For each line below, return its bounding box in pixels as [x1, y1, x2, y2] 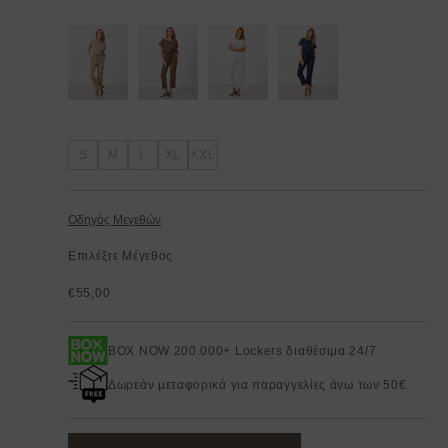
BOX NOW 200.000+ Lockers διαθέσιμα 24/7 [108, 343, 377, 358]
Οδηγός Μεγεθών [68, 213, 161, 227]
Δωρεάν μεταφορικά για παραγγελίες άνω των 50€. [108, 377, 411, 392]
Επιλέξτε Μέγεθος [68, 249, 174, 263]
